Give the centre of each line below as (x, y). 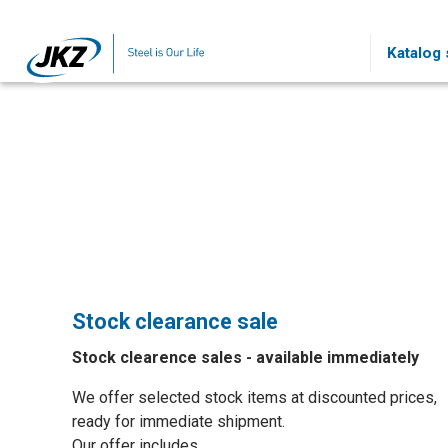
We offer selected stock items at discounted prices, (254, 397)
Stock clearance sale (175, 321)
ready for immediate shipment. (178, 421)
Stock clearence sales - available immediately (245, 357)
